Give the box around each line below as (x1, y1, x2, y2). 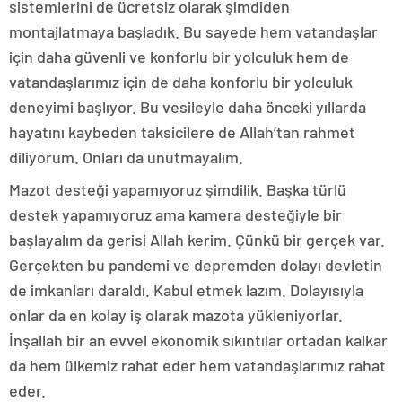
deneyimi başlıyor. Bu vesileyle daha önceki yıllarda (9, 97, 366, 118)
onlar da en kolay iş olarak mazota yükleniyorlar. (9, 305, 343, 326)
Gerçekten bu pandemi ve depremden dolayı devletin (9, 255, 382, 275)
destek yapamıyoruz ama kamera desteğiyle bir (9, 205, 342, 225)
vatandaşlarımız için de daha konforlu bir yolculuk (9, 72, 353, 92)
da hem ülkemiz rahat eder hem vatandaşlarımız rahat (9, 355, 386, 376)
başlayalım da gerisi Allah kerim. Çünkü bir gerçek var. (9, 230, 385, 250)
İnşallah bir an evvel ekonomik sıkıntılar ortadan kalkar (9, 330, 388, 351)
